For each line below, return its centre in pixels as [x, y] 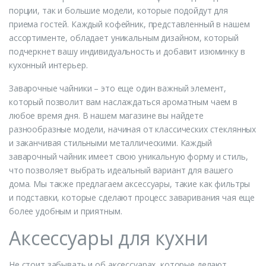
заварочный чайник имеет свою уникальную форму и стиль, [129, 156]
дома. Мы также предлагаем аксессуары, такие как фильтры [130, 183]
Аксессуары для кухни [109, 237]
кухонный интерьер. [48, 65]
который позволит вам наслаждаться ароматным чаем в [123, 102]
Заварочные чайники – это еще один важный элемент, [118, 88]
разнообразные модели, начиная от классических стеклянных [133, 129]
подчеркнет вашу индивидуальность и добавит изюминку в [127, 51]
